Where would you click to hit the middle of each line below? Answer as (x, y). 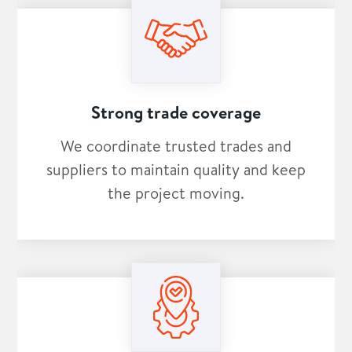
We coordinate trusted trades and (176, 146)
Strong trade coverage (176, 113)
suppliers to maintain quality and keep (176, 170)
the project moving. (176, 193)
